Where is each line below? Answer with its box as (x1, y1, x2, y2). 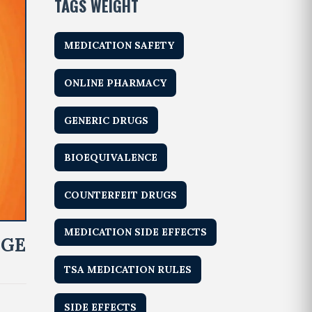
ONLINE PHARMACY (64, 76, 167, 89)
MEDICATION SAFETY (64, 39, 175, 52)
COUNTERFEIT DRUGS (64, 188, 178, 201)
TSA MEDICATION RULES (64, 263, 192, 276)
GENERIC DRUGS (64, 114, 149, 127)
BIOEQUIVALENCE (64, 151, 158, 164)
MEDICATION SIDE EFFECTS (64, 226, 208, 239)
